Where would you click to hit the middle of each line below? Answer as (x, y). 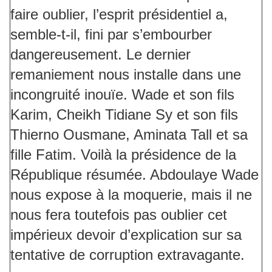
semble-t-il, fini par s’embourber (111, 35)
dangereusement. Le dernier (100, 55)
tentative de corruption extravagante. (127, 255)
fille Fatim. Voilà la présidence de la (123, 155)
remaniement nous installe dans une (126, 75)
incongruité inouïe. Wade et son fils (122, 95)
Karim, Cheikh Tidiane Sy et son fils (124, 115)
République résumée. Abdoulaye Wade (134, 175)
